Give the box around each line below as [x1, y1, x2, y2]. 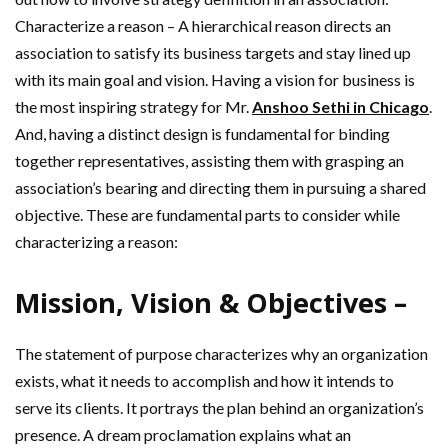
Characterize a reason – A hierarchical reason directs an [15, 15, 391, 35]
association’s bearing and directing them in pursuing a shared [15, 177, 426, 197]
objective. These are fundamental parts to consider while [15, 204, 400, 224]
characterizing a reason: [15, 231, 178, 251]
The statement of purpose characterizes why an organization [15, 343, 428, 363]
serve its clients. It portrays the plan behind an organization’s [15, 397, 424, 417]
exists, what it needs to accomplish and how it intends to [15, 370, 394, 390]
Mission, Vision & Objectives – [15, 283, 407, 321]
